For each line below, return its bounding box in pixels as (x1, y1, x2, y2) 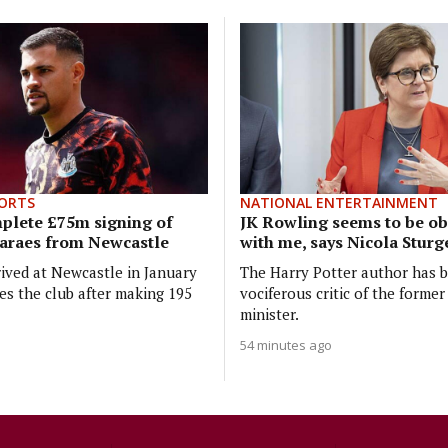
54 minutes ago (240, 335, 332, 354)
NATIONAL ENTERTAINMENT (240, 192, 438, 212)
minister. (240, 303, 299, 324)
